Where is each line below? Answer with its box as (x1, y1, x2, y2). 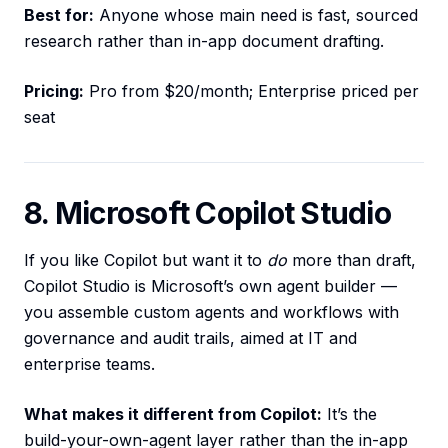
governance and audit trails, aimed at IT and (24, 328, 357, 349)
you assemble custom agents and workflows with (24, 302, 399, 323)
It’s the (322, 404, 377, 425)
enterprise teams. (24, 354, 155, 375)
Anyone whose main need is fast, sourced (94, 5, 418, 26)
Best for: (24, 5, 94, 26)
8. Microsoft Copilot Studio (24, 195, 391, 232)
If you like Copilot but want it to (24, 250, 267, 271)
